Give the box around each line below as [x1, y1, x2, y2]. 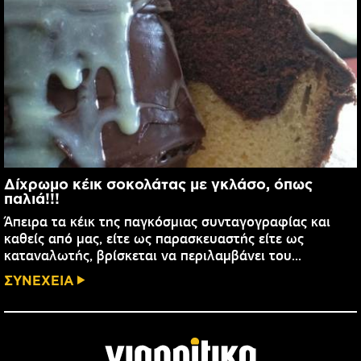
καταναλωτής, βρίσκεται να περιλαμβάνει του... [4, 247, 301, 265]
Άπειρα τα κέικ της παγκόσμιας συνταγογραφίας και [4, 213, 330, 231]
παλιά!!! [4, 190, 60, 207]
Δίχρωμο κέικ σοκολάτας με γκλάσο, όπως [4, 176, 313, 193]
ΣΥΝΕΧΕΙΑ [4, 272, 74, 288]
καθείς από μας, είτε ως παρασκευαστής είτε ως [4, 230, 304, 248]
